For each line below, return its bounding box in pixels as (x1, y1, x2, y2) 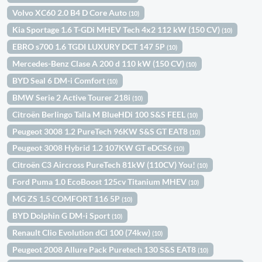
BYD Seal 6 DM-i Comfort (12, 75, 108, 85)
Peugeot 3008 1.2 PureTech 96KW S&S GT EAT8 (12, 126, 190, 136)
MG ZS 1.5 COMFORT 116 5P (12, 194, 122, 204)
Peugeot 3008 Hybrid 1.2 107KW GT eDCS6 (12, 143, 174, 153)
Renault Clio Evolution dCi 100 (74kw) (12, 227, 153, 237)
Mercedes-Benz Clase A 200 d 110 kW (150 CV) (12, 58, 187, 69)
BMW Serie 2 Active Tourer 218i (12, 92, 133, 102)
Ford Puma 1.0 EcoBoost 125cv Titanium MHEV (12, 177, 189, 187)
